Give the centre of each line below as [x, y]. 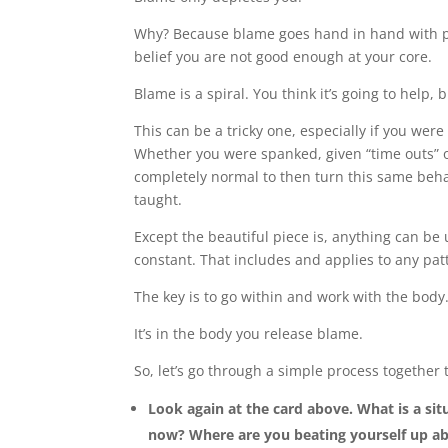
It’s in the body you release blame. [249, 334]
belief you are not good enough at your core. [283, 57]
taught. [158, 200]
